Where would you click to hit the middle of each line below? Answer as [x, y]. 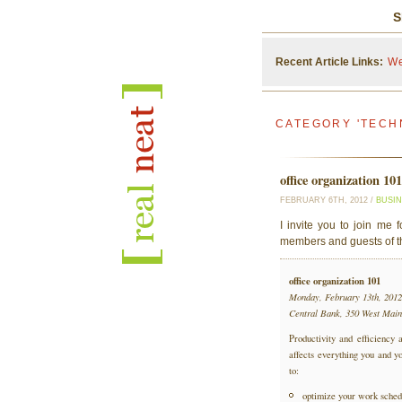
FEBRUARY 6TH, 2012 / [328, 200]
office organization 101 [335, 281]
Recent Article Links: [329, 62]
